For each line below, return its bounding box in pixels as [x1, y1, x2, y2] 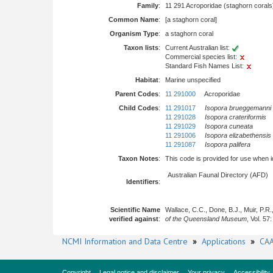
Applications [202, 236, 246, 247]
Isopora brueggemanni [205, 104, 271, 112]
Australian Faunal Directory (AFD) [168, 171, 268, 179]
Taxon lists [124, 44, 158, 51]
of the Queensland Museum [165, 215, 247, 222]
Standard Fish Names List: [165, 62, 246, 69]
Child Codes [119, 104, 158, 112]
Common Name [108, 16, 158, 23]
